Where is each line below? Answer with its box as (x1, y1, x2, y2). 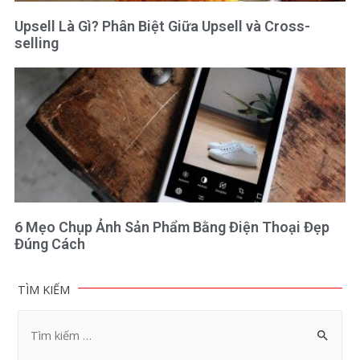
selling (14, 35, 59, 52)
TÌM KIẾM (18, 281, 71, 298)
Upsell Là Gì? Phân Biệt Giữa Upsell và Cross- (14, 18, 310, 35)
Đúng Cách (14, 235, 85, 253)
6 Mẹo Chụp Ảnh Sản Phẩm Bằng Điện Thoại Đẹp (14, 219, 329, 236)
